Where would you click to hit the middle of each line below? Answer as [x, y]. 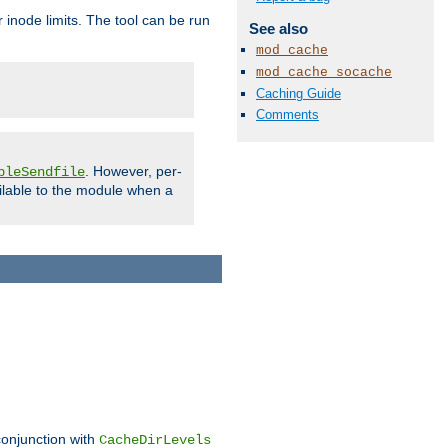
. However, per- [133, 171]
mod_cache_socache [324, 72]
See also [278, 28]
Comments [287, 115]
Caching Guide [298, 94]
